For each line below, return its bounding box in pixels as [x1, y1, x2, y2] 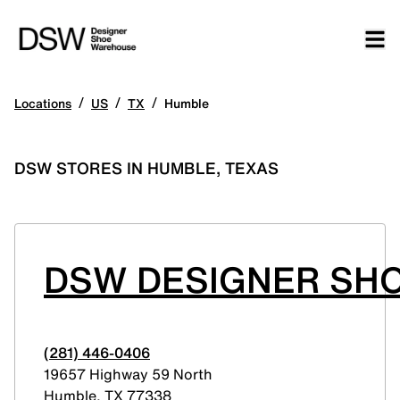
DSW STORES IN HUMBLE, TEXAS [14, 156, 279, 179]
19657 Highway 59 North [44, 363, 212, 385]
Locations [14, 94, 71, 112]
